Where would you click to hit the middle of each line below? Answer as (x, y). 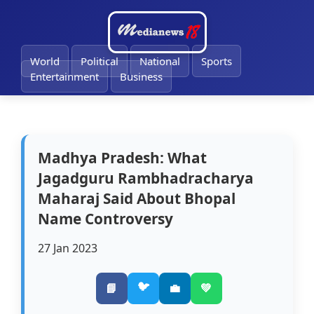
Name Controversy (106, 219)
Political (100, 61)
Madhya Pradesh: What (123, 158)
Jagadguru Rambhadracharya (146, 178)
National (160, 61)
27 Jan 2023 (68, 248)
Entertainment (64, 76)
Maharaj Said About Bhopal (137, 199)
